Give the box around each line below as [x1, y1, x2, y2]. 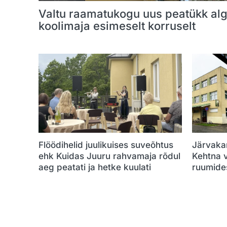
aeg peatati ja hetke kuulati [39, 162, 151, 172]
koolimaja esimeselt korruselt [39, 19, 196, 33]
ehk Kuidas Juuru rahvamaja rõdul [39, 150, 180, 161]
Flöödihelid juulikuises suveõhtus [39, 139, 173, 150]
